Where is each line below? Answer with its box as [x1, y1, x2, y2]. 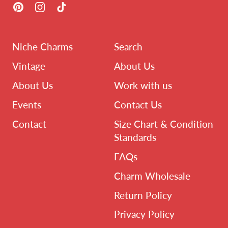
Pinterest [23, 1, 63, 13]
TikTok [67, 1, 95, 13]
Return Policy [114, 189, 172, 201]
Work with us [114, 79, 172, 92]
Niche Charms [12, 41, 73, 53]
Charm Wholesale [114, 169, 190, 182]
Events [12, 99, 41, 111]
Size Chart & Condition [114, 118, 213, 130]
